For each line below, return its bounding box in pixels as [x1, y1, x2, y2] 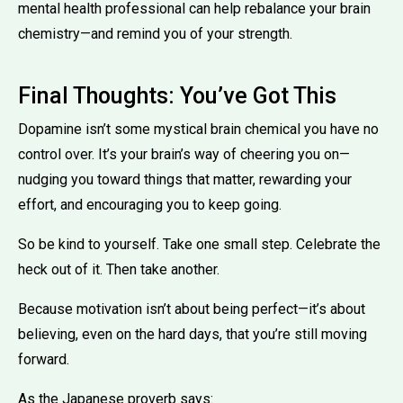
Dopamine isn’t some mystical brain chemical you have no [18, 120, 379, 138]
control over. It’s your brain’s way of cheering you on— [18, 145, 350, 163]
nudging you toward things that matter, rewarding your [18, 170, 352, 188]
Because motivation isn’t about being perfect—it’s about [18, 300, 365, 318]
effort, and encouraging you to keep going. [18, 195, 282, 213]
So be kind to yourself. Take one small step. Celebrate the [18, 235, 381, 253]
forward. [18, 350, 69, 368]
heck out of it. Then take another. [18, 260, 219, 278]
